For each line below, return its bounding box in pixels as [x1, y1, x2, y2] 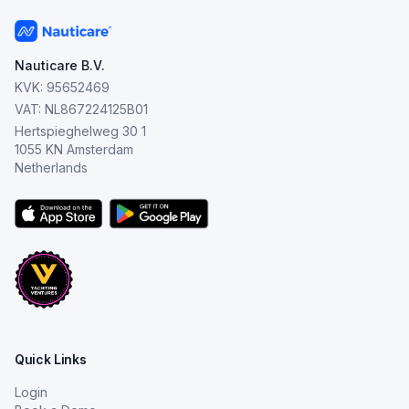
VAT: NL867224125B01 [15, 101, 148, 117]
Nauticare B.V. [15, 58, 105, 73]
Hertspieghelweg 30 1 [15, 123, 146, 139]
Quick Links [15, 351, 87, 367]
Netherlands [15, 160, 88, 175]
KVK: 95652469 [15, 79, 110, 95]
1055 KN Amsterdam [15, 142, 133, 157]
